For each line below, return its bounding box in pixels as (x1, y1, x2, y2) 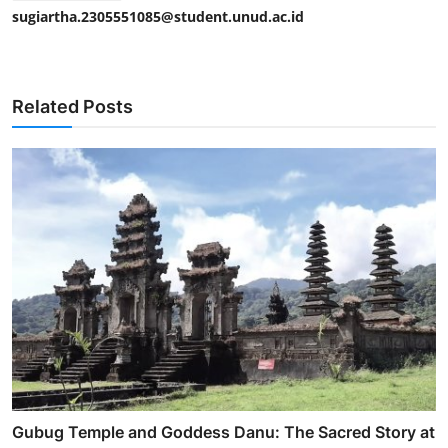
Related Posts (12, 96, 133, 118)
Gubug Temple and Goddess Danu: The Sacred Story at (12, 421, 435, 442)
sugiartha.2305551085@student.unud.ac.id (12, 7, 304, 27)
